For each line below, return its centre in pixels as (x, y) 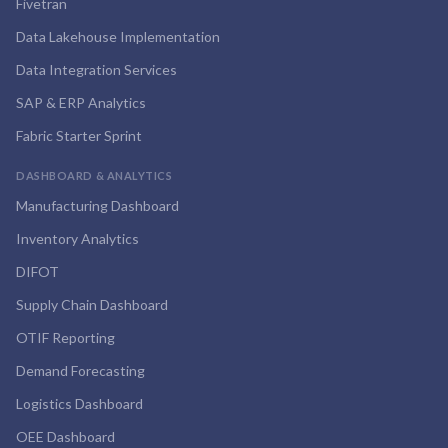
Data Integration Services (96, 69)
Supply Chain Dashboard (92, 304)
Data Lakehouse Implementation (118, 36)
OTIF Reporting (65, 337)
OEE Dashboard (65, 436)
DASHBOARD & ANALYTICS (94, 175)
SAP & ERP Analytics (81, 102)
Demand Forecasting (80, 370)
